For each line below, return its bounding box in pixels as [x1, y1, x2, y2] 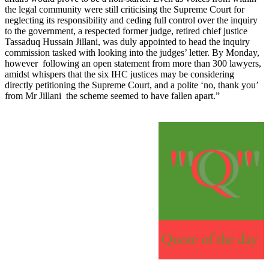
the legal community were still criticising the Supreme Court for [5, 4, 244, 15]
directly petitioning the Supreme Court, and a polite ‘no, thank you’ [5, 80, 258, 91]
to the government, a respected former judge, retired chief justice [5, 26, 247, 37]
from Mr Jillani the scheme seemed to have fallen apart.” [5, 91, 220, 101]
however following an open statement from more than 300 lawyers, [5, 58, 261, 69]
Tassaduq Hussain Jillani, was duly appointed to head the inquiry [5, 37, 250, 47]
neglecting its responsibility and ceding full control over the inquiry [5, 15, 258, 26]
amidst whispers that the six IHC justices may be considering [5, 69, 234, 80]
